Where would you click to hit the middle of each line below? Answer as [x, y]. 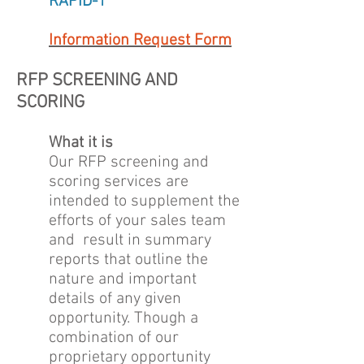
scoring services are [119, 182]
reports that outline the [128, 260]
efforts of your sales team [137, 221]
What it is [81, 143]
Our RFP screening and [129, 162]
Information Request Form [140, 41]
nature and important [123, 279]
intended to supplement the [144, 201]
